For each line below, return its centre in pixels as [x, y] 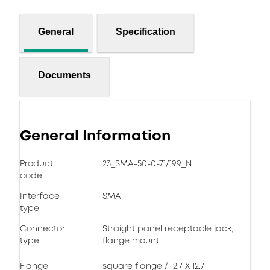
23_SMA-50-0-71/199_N [147, 163]
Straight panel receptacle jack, [168, 228]
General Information [95, 136]
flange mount [131, 240]
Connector [42, 228]
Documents [64, 75]
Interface [40, 196]
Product [36, 163]
